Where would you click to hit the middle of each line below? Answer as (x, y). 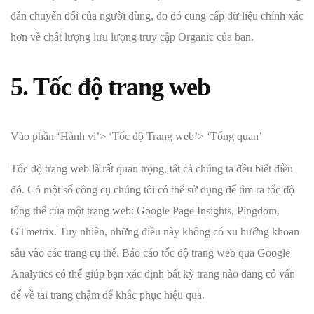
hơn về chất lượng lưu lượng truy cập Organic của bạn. (132, 36)
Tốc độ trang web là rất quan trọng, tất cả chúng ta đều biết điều (152, 169)
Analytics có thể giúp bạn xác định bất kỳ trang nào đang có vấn (153, 274)
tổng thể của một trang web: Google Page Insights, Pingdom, (145, 211)
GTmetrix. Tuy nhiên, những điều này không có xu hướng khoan (155, 232)
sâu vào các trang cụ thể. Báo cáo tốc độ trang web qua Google (150, 253)
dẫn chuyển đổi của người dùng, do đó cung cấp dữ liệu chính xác (157, 15)
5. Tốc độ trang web (110, 87)
